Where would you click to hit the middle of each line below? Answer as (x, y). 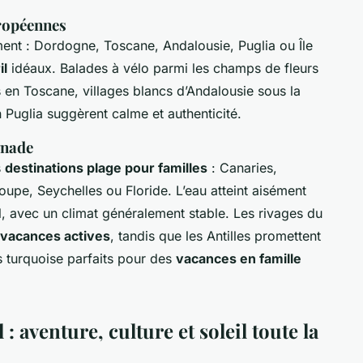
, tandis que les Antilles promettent (216, 235)
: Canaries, (242, 167)
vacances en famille (239, 258)
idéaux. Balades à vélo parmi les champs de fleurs (163, 68)
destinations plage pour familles (106, 167)
